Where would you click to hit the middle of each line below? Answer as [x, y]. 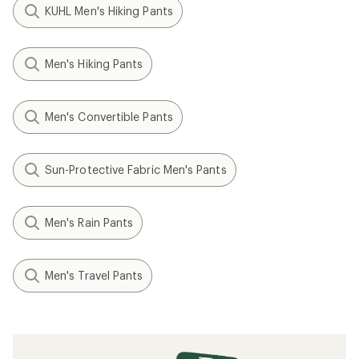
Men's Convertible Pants [109, 117]
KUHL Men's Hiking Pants [109, 11]
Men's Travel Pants [94, 275]
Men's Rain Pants [89, 222]
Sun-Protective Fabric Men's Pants [136, 169]
